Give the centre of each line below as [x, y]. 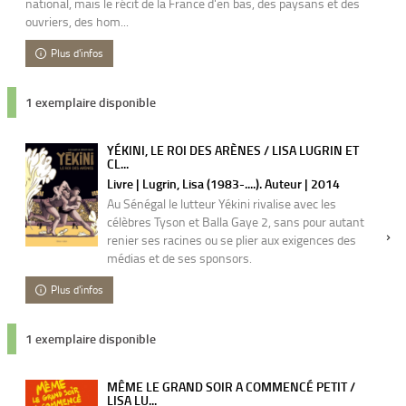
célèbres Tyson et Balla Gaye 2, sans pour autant [236, 222]
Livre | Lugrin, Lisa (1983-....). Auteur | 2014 [223, 184]
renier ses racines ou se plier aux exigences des [232, 240]
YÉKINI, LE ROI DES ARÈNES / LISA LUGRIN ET [233, 150]
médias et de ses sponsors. [179, 258]
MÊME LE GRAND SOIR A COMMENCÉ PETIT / [231, 387]
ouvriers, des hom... [77, 21]
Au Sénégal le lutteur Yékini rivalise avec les [222, 203]
